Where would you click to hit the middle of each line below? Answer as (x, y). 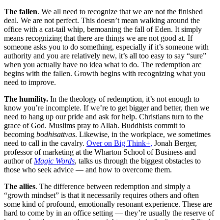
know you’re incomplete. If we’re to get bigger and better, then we (107, 108)
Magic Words (54, 161)
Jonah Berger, (175, 143)
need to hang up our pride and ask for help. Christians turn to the (104, 116)
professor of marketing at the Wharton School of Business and (100, 152)
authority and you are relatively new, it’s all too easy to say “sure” (105, 55)
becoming (20, 134)
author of (19, 161)
